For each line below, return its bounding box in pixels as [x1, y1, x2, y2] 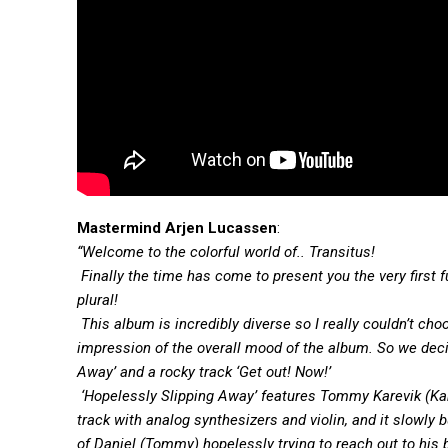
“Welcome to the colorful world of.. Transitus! [77, 243, 379, 261]
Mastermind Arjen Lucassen [77, 219, 277, 237]
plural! [77, 291, 122, 309]
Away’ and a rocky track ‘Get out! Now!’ [77, 363, 331, 381]
